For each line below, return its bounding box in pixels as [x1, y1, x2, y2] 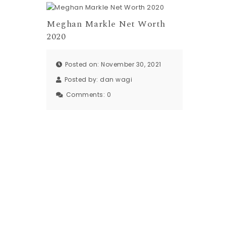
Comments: [66, 90, 107, 99]
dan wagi [100, 75, 133, 84]
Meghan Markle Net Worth [46, 17, 165, 31]
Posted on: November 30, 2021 [65, 60, 161, 69]
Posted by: [64, 75, 100, 84]
